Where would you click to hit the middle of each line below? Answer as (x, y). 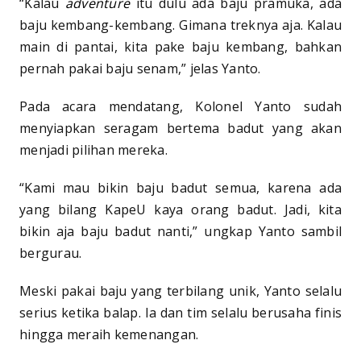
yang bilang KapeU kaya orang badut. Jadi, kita (180, 210)
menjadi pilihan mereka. (95, 150)
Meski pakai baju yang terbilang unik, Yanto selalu (180, 291)
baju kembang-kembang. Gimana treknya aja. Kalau (180, 25)
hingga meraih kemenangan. (111, 334)
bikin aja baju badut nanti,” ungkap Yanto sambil (180, 231)
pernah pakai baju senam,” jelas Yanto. (140, 68)
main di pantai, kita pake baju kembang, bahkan (180, 47)
